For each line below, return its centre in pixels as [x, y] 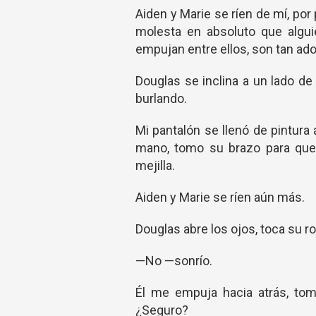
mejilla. [155, 165]
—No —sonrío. [174, 261]
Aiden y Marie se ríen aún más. [220, 197]
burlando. [161, 98]
